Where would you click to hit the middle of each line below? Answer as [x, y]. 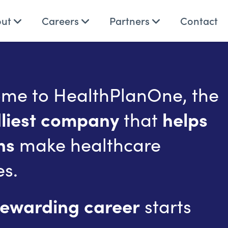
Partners [131, 20]
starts [166, 205]
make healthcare [88, 144]
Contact [199, 20]
